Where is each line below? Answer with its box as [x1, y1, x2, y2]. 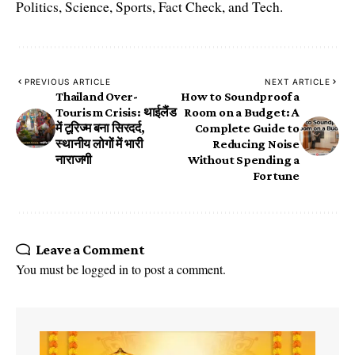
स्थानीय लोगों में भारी [55, 137, 143, 151]
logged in [82, 261, 128, 278]
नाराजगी [55, 153, 93, 167]
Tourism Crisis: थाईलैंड [55, 105, 177, 120]
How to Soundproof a [181, 90, 300, 104]
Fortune [253, 169, 300, 183]
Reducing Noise [212, 137, 300, 151]
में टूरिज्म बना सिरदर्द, [55, 121, 145, 136]
